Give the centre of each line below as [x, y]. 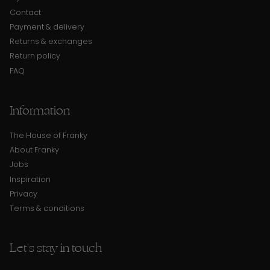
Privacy [24, 193]
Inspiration [30, 179]
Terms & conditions [47, 209]
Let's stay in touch [56, 248]
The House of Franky [49, 135]
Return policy [35, 56]
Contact [25, 12]
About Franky [34, 150]
